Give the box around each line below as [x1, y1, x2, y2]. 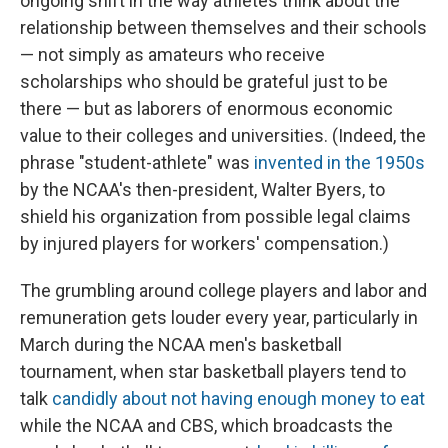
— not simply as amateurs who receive [20, 44, 325, 66]
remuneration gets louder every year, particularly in [20, 307, 418, 329]
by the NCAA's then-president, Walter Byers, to [20, 179, 385, 201]
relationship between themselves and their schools [20, 17, 427, 39]
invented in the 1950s [254, 152, 425, 174]
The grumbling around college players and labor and [20, 280, 427, 302]
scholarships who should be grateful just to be [20, 71, 388, 93]
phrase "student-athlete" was [20, 152, 254, 174]
